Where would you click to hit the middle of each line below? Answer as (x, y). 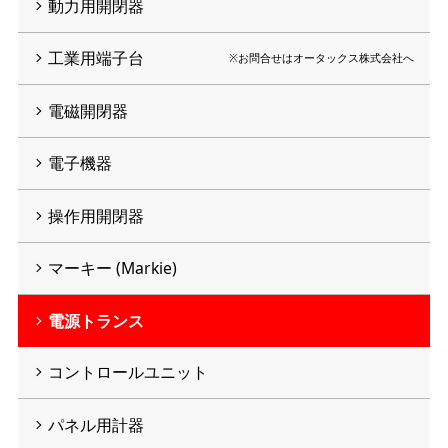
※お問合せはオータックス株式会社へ (322, 58)
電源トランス (95, 320)
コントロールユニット (127, 372)
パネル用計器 (95, 424)
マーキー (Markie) (112, 268)
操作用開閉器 (95, 215)
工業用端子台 (95, 58)
